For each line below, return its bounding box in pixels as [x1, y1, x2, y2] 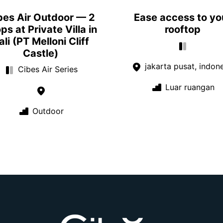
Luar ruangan [162, 82, 215, 92]
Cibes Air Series [15, 64, 78, 75]
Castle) [23, 47, 58, 60]
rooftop [164, 23, 201, 36]
